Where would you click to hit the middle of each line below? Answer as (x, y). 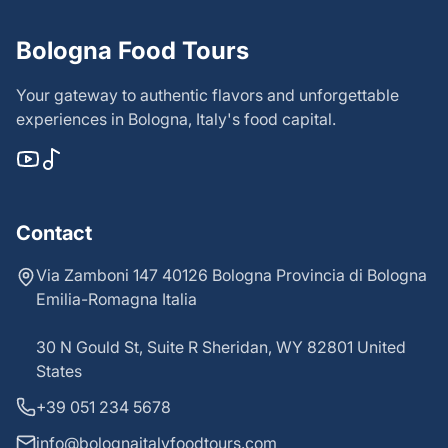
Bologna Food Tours (132, 50)
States (59, 370)
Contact (54, 232)
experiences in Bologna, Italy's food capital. (176, 118)
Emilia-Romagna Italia (116, 298)
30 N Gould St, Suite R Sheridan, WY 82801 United (221, 346)
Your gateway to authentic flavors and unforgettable (207, 94)
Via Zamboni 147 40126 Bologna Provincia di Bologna (231, 274)
